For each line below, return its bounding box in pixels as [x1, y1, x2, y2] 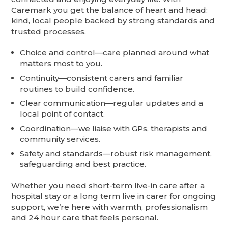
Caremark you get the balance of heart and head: [11, 5, 208, 15]
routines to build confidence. [20, 83, 135, 94]
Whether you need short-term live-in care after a [11, 181, 205, 191]
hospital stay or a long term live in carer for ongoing [11, 191, 216, 202]
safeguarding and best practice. [20, 159, 147, 169]
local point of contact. [20, 109, 105, 119]
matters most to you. [20, 59, 103, 69]
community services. [20, 134, 101, 144]
